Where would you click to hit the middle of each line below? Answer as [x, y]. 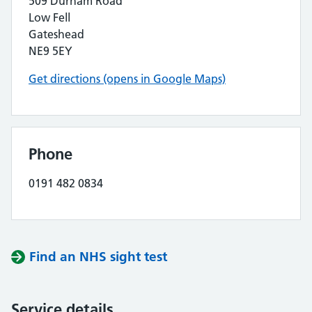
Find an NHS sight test [98, 257]
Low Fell [49, 17]
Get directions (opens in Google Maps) [127, 79]
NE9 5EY [50, 51]
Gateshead [56, 34]
